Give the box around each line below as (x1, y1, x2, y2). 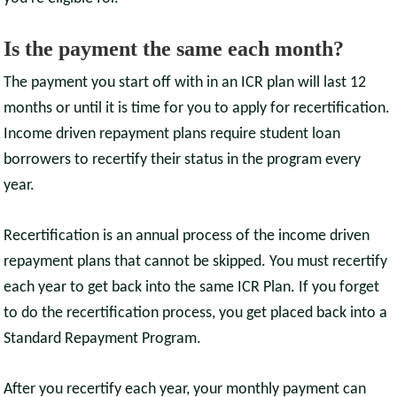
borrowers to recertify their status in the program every (4, 152, 362, 169)
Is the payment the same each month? (4, 37, 345, 61)
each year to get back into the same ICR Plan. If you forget (4, 279, 380, 297)
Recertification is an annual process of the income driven (4, 228, 370, 245)
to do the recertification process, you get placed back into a (4, 305, 388, 323)
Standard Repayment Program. (4, 331, 202, 348)
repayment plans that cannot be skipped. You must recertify (4, 253, 388, 271)
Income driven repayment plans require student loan (4, 126, 341, 144)
